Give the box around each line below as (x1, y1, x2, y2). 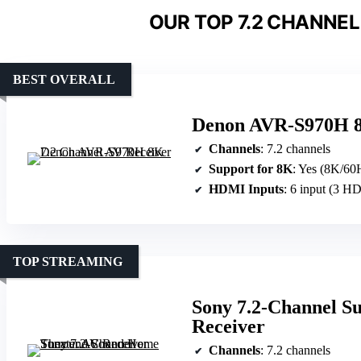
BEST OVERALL (13, 72, 115, 86)
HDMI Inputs (209, 181, 284, 196)
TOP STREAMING (13, 254, 122, 268)
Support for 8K (209, 161, 293, 176)
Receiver (192, 315, 265, 337)
